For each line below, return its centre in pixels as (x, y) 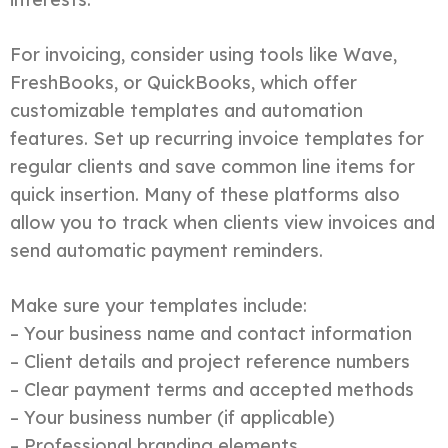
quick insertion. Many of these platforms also (205, 194)
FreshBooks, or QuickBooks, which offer (183, 82)
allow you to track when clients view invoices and (222, 222)
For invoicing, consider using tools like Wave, (203, 54)
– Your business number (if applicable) (172, 417)
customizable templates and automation (186, 110)
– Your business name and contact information (211, 333)
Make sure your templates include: (158, 305)
